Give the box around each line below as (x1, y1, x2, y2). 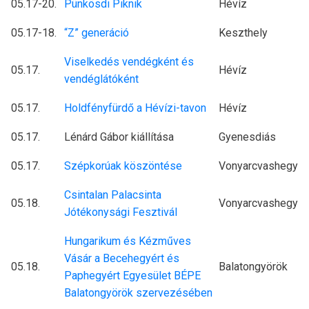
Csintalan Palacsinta (64, 188, 161, 202)
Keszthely (219, 26, 268, 40)
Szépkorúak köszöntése (64, 159, 182, 173)
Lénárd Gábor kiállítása (64, 130, 174, 144)
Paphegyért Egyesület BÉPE (64, 269, 201, 283)
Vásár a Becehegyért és (64, 252, 179, 266)
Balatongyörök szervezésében (64, 286, 212, 300)
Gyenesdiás (219, 130, 276, 144)
